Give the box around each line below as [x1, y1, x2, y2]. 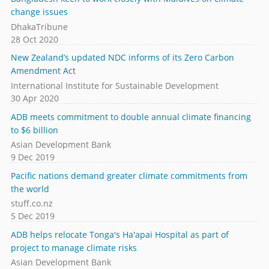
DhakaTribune [10, 20, 68, 32]
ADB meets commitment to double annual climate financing [10, 110, 251, 122]
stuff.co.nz [10, 198, 53, 210]
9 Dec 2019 [10, 151, 55, 163]
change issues [10, 6, 68, 18]
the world [10, 183, 49, 195]
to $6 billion [10, 124, 58, 136]
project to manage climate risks [10, 241, 137, 253]
